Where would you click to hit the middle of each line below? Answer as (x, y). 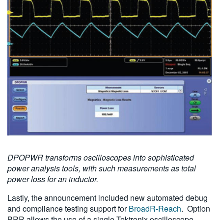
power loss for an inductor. (53, 179)
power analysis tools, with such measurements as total (102, 168)
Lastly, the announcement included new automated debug (108, 198)
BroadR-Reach (155, 209)
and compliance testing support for (68, 209)
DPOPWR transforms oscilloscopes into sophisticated (101, 158)
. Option (196, 209)
